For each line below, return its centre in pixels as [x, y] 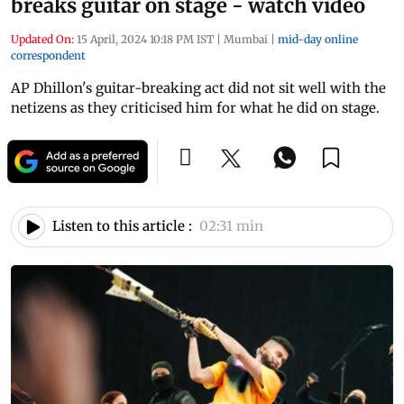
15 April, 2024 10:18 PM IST [145, 39]
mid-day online [318, 39]
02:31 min [231, 226]
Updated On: [42, 39]
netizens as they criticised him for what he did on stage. [195, 107]
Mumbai [247, 39]
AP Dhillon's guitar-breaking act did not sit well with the [198, 87]
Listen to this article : [122, 226]
